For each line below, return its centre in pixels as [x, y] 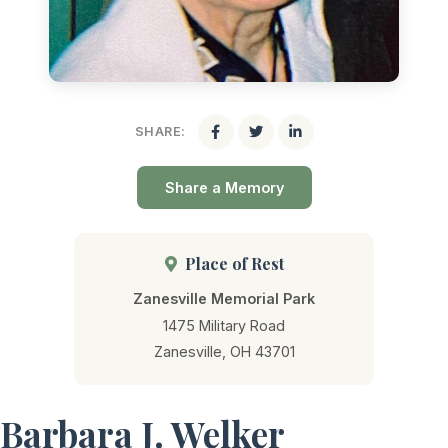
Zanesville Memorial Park [224, 299]
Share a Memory [224, 188]
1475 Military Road [224, 326]
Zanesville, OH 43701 [224, 351]
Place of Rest [232, 264]
